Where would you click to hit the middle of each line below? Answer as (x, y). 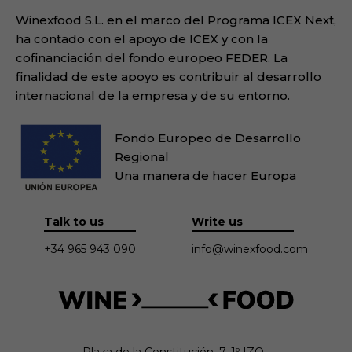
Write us (218, 221)
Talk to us (73, 221)
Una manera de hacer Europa (206, 175)
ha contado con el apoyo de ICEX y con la (142, 38)
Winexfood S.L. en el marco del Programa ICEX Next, (176, 20)
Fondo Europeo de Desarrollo (208, 137)
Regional (142, 156)
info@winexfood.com (250, 249)
